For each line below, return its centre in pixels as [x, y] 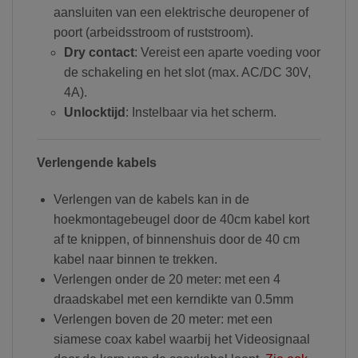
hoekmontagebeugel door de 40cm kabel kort [181, 219]
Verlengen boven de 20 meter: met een [163, 319]
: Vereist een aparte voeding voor [227, 53]
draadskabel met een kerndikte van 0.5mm [173, 299]
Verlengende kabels [97, 162]
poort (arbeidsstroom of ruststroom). [153, 33]
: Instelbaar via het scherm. [201, 113]
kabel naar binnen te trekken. [135, 259]
